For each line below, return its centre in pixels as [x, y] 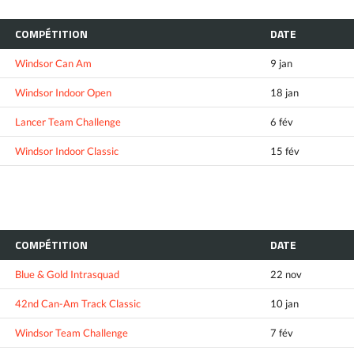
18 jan [284, 92]
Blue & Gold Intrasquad [67, 274]
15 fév [285, 151]
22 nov [286, 274]
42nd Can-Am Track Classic [78, 303]
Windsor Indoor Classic [67, 151]
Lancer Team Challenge [68, 121]
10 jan [284, 303]
